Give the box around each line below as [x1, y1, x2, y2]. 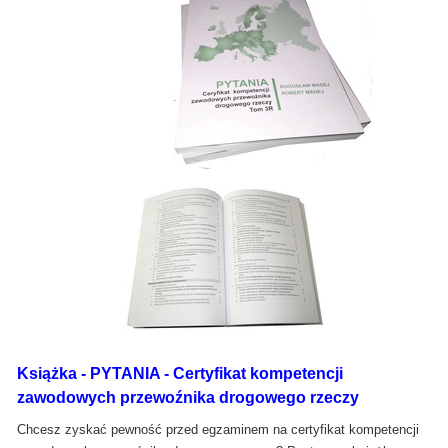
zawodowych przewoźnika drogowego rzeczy [17, 388, 359, 406]
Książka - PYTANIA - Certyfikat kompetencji [17, 364, 343, 382]
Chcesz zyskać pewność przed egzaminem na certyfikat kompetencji [17, 421, 419, 437]
